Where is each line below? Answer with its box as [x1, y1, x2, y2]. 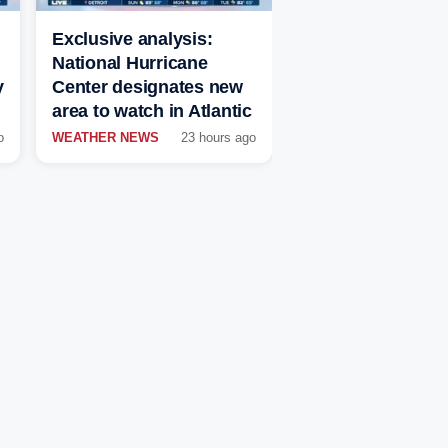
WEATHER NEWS [52, 130, 159, 146]
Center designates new [52, 77, 243, 98]
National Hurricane [52, 53, 208, 74]
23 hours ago [181, 130, 256, 146]
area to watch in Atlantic [52, 101, 252, 122]
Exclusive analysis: [52, 29, 213, 50]
